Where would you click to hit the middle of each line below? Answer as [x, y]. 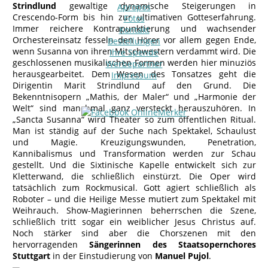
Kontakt [134, 30]
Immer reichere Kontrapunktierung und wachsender [134, 28]
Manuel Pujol [182, 256]
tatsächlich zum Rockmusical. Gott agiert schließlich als [134, 188]
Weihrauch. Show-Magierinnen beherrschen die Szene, [134, 210]
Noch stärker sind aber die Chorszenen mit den [134, 233]
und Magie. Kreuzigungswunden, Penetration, [134, 142]
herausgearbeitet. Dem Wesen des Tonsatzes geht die [134, 74]
